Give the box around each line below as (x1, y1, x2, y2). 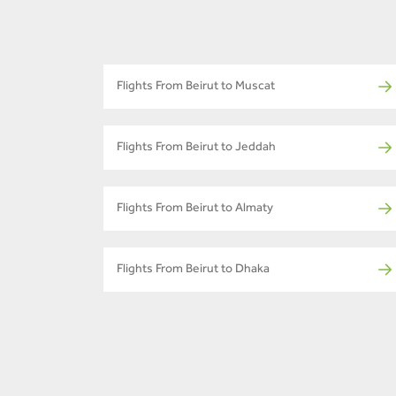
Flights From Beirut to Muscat (117, 80, 275, 94)
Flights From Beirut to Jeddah (117, 141, 276, 155)
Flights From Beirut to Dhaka (117, 263, 270, 277)
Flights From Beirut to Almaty (117, 202, 273, 216)
